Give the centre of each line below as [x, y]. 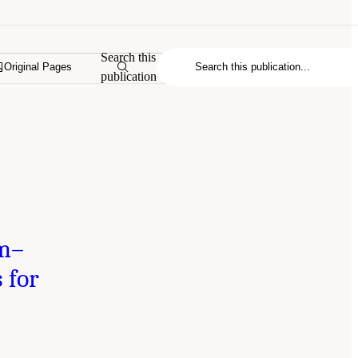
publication [129, 76]
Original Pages [38, 67]
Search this [129, 57]
